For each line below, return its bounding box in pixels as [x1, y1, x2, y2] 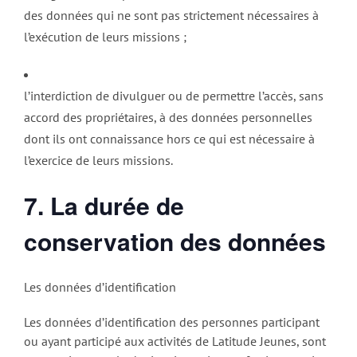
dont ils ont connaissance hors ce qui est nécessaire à [24, 131, 315, 147]
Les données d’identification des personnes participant [24, 313, 320, 330]
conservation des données [24, 224, 326, 259]
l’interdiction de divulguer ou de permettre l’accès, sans [24, 88, 324, 104]
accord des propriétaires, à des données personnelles [24, 109, 312, 126]
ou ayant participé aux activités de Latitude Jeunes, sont [24, 332, 326, 349]
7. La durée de [24, 188, 184, 223]
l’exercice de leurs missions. [24, 152, 173, 169]
